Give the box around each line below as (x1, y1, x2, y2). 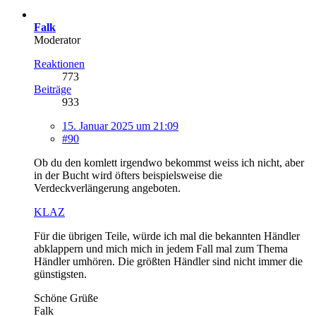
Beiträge (34, 83, 71, 95)
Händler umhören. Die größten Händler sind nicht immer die (34, 255, 303, 267)
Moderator (34, 33, 80, 46)
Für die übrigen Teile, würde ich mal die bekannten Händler (34, 229, 300, 242)
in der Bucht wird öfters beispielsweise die (34, 169, 222, 181)
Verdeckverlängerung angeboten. (34, 181, 181, 194)
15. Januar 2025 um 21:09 (62, 119, 178, 132)
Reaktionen (34, 57, 85, 70)
